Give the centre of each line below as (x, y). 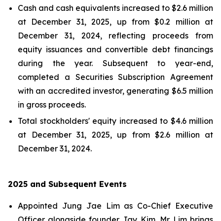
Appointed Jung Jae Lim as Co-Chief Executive (115, 205)
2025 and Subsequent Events (67, 184)
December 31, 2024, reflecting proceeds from (115, 35)
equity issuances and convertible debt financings (115, 49)
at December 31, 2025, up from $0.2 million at (115, 21)
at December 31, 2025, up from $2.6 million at (115, 134)
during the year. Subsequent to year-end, (115, 63)
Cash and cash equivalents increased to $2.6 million (115, 8)
